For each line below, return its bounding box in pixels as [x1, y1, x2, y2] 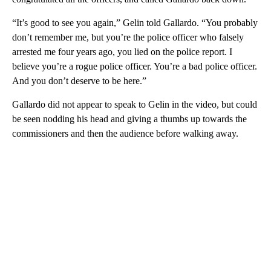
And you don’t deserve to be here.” [12, 76, 146, 87]
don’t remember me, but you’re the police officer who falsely [12, 32, 244, 43]
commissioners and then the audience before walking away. [12, 128, 238, 139]
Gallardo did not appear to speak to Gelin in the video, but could [12, 99, 257, 110]
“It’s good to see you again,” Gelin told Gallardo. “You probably [12, 18, 258, 28]
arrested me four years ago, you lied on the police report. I [12, 47, 232, 57]
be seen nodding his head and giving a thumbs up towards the [12, 114, 247, 125]
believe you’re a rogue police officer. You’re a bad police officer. [12, 61, 257, 72]
